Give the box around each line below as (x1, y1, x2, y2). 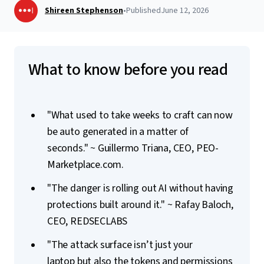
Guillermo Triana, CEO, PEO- (97, 141, 219, 156)
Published (126, 5, 161, 16)
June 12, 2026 (161, 5, 209, 16)
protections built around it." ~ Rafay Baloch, (47, 197, 233, 212)
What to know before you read (28, 58, 228, 81)
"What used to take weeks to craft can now (47, 108, 233, 123)
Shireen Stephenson (45, 5, 123, 16)
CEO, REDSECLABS (47, 214, 128, 229)
